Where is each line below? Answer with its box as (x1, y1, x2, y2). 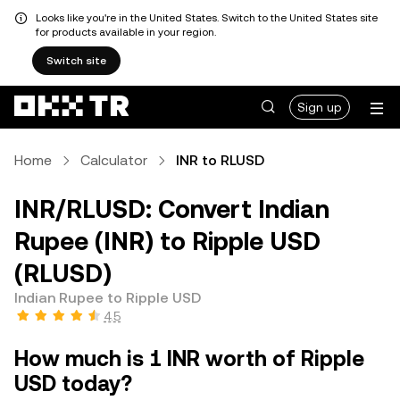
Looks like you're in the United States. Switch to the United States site (36, 12, 378, 24)
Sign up (297, 100, 342, 114)
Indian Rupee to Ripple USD (14, 289, 201, 306)
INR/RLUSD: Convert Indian (14, 195, 329, 223)
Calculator (80, 152, 147, 169)
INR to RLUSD (176, 152, 264, 169)
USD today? (14, 371, 132, 396)
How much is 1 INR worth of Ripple (14, 346, 364, 371)
